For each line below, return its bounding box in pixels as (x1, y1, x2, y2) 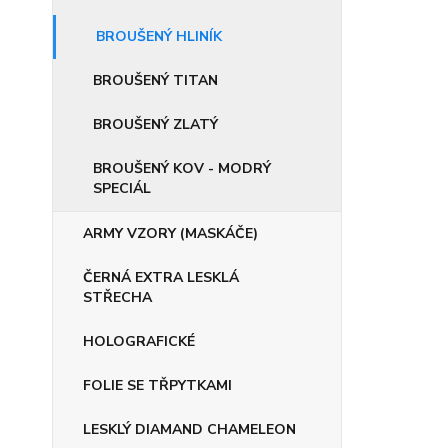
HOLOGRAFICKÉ (83, 332, 195, 351)
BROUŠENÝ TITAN (93, 71, 218, 90)
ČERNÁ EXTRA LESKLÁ (83, 268, 239, 287)
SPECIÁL (93, 179, 151, 198)
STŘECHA (83, 288, 152, 307)
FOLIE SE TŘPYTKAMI (83, 376, 232, 395)
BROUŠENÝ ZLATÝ (93, 115, 218, 134)
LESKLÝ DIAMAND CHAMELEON (83, 420, 296, 439)
